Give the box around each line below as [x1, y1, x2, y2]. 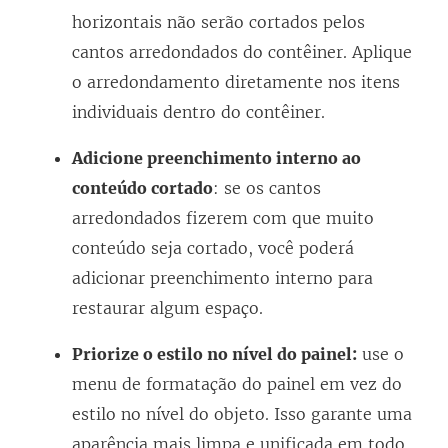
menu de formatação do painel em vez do [72, 374, 402, 395]
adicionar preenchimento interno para [72, 268, 373, 289]
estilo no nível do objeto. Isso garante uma [72, 404, 412, 425]
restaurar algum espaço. [72, 298, 263, 319]
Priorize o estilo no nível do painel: [72, 344, 357, 365]
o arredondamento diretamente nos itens [72, 72, 400, 93]
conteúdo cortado [72, 178, 213, 199]
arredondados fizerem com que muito [72, 208, 374, 229]
